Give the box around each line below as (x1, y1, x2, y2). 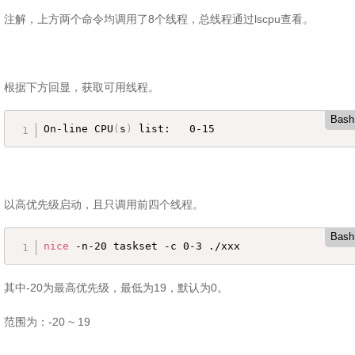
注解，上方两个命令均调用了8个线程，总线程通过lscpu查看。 (4, 13, 314, 25)
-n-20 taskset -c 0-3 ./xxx (69, 240, 241, 252)
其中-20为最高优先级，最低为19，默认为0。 (4, 281, 228, 294)
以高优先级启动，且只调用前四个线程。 (4, 198, 204, 211)
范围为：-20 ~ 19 (4, 315, 90, 328)
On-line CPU (44, 123, 114, 135)
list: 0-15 (132, 123, 216, 135)
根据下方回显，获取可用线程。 (4, 81, 159, 94)
